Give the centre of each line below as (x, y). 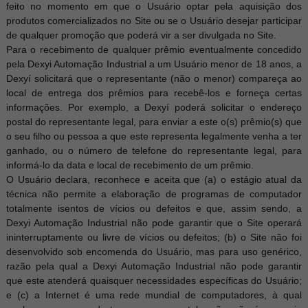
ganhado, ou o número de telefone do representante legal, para (154, 151)
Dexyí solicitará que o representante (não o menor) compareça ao (154, 78)
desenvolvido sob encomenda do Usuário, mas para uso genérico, (154, 252)
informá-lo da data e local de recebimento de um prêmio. (130, 165)
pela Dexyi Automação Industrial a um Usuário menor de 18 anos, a (154, 64)
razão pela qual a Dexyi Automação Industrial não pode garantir (154, 266)
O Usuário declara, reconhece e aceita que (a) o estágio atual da (154, 179)
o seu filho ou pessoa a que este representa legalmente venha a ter (154, 136)
